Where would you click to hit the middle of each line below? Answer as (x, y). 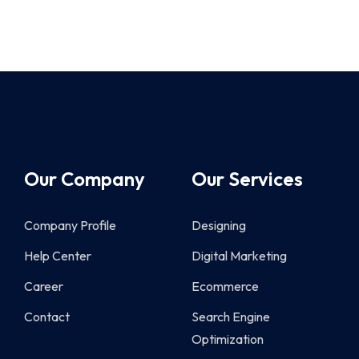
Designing (218, 226)
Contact (46, 317)
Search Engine (230, 317)
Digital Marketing (239, 256)
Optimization (227, 339)
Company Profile (70, 226)
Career (43, 286)
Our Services (247, 179)
